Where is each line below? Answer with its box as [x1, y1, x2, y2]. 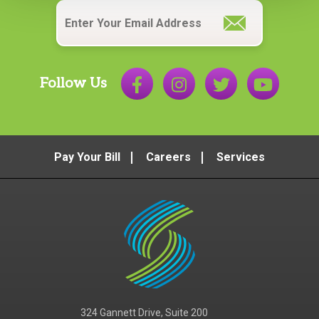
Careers [146, 150, 191, 164]
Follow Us [40, 75, 107, 93]
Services [216, 150, 265, 164]
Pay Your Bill [54, 150, 120, 164]
